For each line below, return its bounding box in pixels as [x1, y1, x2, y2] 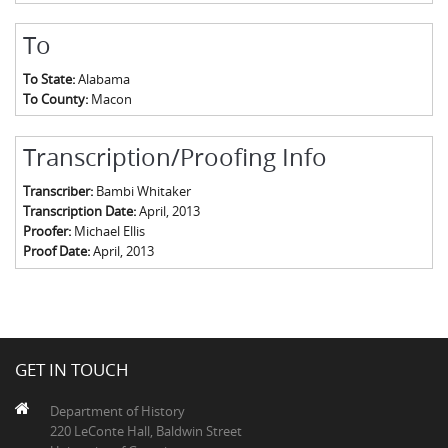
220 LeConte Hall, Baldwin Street [50, 422, 242, 441]
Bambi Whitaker [95, 182, 191, 201]
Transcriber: [22, 182, 96, 201]
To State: [22, 69, 78, 88]
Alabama [77, 69, 130, 88]
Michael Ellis [73, 222, 145, 241]
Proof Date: [22, 242, 93, 261]
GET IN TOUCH [15, 358, 129, 382]
